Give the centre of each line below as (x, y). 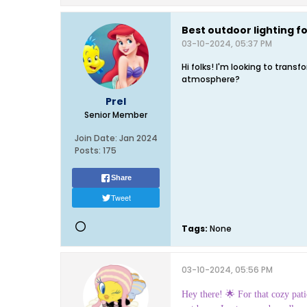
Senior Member (116, 115)
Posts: (87, 150)
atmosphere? (211, 79)
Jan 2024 (138, 138)
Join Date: (96, 138)
